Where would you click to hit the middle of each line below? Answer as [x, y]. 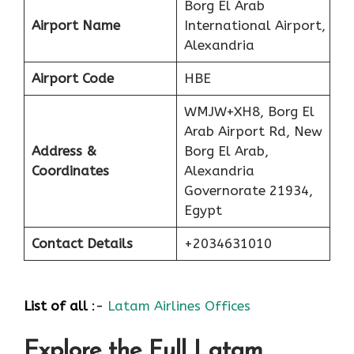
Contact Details [82, 243]
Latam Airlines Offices [179, 306]
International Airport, [254, 25]
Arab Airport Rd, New [253, 131]
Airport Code [72, 78]
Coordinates [70, 170]
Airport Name [75, 25]
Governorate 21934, [248, 190]
